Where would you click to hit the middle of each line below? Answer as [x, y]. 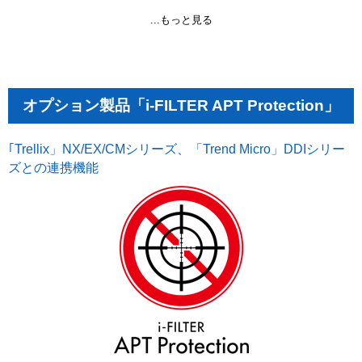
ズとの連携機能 [53, 167]
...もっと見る [181, 19]
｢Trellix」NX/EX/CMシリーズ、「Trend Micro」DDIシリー [177, 149]
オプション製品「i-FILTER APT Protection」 [181, 105]
